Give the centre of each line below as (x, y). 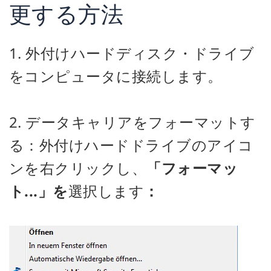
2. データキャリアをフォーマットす (132, 122)
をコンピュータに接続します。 (116, 76)
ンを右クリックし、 (78, 168)
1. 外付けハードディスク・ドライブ (132, 53)
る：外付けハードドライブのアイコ (131, 145)
